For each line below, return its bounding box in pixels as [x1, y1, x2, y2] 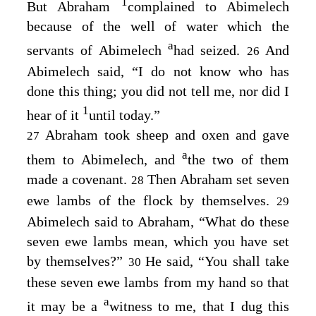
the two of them [188, 152, 290, 168]
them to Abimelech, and [27, 152, 183, 168]
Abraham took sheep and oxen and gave [45, 126, 289, 142]
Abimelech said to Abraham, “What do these [27, 214, 289, 230]
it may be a [27, 298, 104, 315]
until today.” [89, 107, 160, 123]
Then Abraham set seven [147, 171, 290, 188]
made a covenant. [27, 171, 132, 188]
